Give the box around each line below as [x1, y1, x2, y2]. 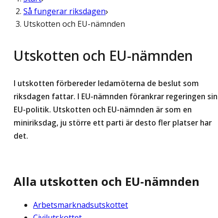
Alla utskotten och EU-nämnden [14, 173, 200, 190]
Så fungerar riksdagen [23, 6, 106, 17]
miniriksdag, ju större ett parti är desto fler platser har [14, 117, 212, 128]
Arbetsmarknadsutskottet [33, 200, 128, 211]
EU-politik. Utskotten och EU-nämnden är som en [14, 104, 192, 115]
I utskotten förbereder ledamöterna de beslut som [14, 78, 199, 89]
